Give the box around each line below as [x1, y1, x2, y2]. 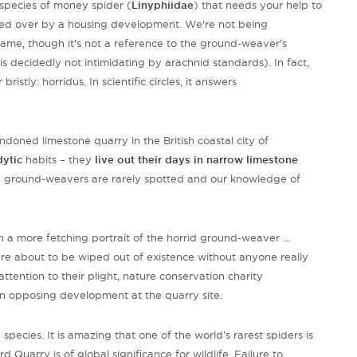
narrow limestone [206, 154, 298, 166]
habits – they [22, 154, 92, 166]
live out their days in [92, 154, 206, 166]
